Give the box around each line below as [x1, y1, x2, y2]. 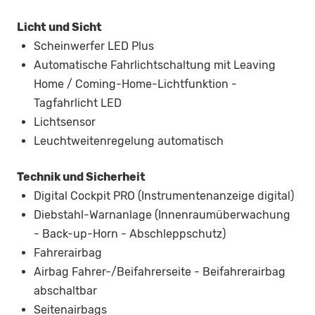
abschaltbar [34, 284, 97, 298]
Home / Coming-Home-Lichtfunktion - [34, 77, 237, 91]
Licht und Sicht [17, 20, 102, 34]
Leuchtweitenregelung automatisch [34, 134, 224, 148]
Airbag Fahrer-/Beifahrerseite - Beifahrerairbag [34, 265, 285, 279]
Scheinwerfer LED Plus [34, 39, 154, 53]
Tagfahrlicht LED [34, 96, 122, 110]
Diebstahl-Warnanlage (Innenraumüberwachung [34, 208, 290, 222]
